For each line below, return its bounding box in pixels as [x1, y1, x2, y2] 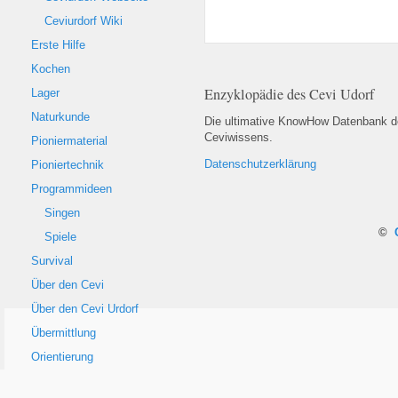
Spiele [44, 231, 76, 243]
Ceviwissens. [204, 131, 273, 144]
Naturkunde [31, 111, 90, 123]
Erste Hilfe [31, 39, 85, 52]
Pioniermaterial [31, 135, 107, 147]
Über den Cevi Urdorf [31, 303, 139, 315]
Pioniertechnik [31, 159, 104, 171]
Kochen [31, 63, 70, 76]
